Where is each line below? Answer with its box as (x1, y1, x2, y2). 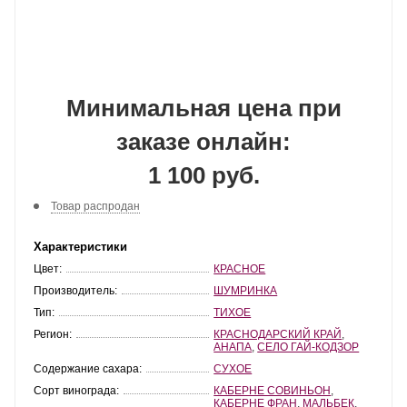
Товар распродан (51, 199, 140, 213)
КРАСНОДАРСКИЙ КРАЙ (213, 327, 342, 341)
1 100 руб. (147, 162, 260, 189)
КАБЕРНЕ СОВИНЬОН (213, 383, 332, 397)
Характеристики (34, 239, 127, 253)
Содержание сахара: (34, 362, 142, 375)
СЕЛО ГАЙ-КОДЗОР (257, 340, 360, 353)
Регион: (34, 327, 72, 341)
